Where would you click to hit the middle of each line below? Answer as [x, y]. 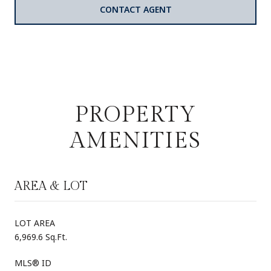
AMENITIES [135, 141]
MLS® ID [33, 263]
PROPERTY [135, 115]
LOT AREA [35, 223]
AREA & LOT [51, 187]
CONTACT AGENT [135, 10]
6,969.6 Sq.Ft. [41, 237]
